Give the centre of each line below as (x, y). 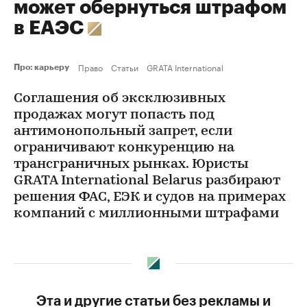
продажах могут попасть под (114, 115)
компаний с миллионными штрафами (146, 214)
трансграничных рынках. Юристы (131, 164)
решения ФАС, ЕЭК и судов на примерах (150, 197)
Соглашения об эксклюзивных (120, 99)
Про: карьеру (43, 67)
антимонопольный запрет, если (123, 132)
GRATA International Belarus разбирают (147, 181)
